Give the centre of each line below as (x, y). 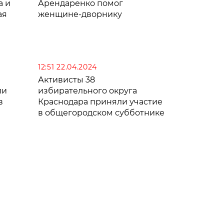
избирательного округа (87, 90)
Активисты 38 (66, 79)
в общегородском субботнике (101, 112)
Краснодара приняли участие (100, 101)
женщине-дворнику (80, 14)
